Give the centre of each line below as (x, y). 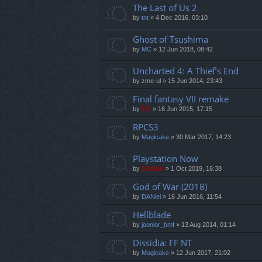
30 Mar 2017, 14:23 (204, 137)
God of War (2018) (170, 186)
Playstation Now (166, 158)
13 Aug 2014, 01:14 (208, 224)
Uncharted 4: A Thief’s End (186, 70)
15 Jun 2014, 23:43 (195, 80)
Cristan (153, 168)
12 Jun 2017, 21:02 (203, 252)
